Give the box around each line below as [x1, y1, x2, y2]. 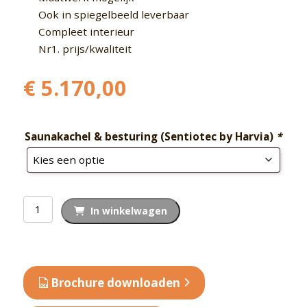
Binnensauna [23, 196, 88, 210]
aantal [23, 247, 53, 262]
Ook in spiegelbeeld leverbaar [38, 7, 189, 21]
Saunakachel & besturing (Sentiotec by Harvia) [25, 129, 276, 143]
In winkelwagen [90, 204, 167, 218]
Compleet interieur [38, 24, 134, 38]
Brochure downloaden [50, 274, 180, 291]
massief [23, 213, 61, 228]
